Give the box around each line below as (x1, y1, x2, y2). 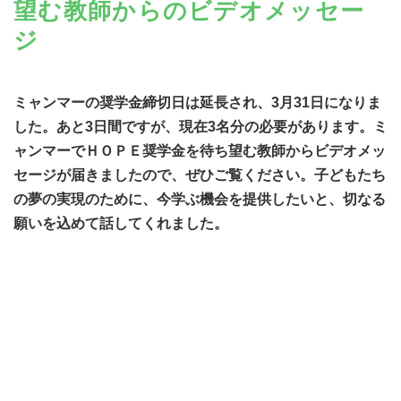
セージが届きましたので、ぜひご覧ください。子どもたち (13, 167, 386, 183)
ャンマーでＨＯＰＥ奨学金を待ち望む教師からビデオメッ (13, 143, 386, 159)
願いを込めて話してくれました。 (13, 216, 228, 232)
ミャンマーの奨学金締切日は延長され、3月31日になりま (13, 95, 381, 111)
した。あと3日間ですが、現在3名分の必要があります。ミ (13, 119, 388, 135)
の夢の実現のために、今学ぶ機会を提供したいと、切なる (13, 192, 386, 208)
